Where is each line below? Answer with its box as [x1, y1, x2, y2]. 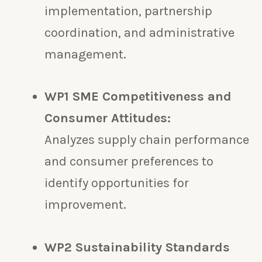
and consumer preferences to [44, 154, 213, 170]
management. [44, 47, 126, 63]
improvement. [44, 197, 126, 213]
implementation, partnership [44, 4, 212, 19]
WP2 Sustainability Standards [44, 239, 230, 255]
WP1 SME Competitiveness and [44, 89, 232, 105]
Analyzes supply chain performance [44, 132, 249, 148]
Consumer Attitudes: [44, 111, 171, 126]
